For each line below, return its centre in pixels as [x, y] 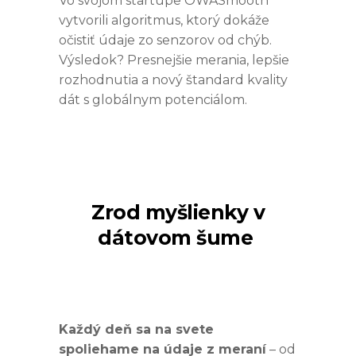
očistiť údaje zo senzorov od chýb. [165, 40]
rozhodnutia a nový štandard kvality [173, 79]
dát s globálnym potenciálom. [155, 99]
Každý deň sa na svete [136, 329]
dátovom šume [176, 237]
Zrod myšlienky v [178, 212]
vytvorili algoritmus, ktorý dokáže [164, 20]
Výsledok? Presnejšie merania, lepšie [174, 60]
